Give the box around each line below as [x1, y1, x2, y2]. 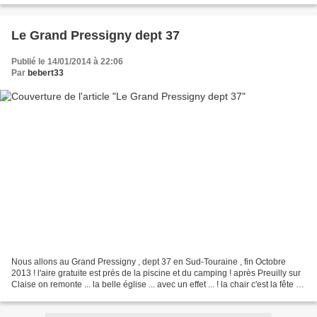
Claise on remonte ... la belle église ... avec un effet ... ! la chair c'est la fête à [11, 279, 301, 290]
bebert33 [28, 67, 64, 78]
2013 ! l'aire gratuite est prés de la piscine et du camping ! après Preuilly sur [11, 268, 301, 279]
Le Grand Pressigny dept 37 [166, 28, 180, 42]
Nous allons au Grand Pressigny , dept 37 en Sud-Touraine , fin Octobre [11, 257, 286, 267]
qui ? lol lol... [11, 291, 59, 301]
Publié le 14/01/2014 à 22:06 [11, 56, 123, 67]
